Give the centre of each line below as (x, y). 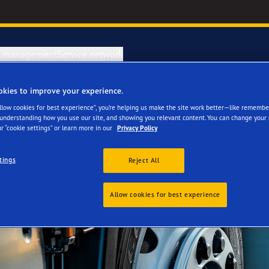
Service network (90, 54)
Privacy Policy (137, 128)
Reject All (144, 161)
